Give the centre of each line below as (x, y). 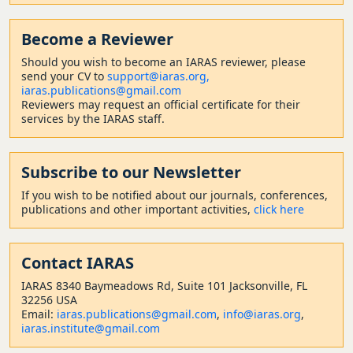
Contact (54, 262)
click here (279, 209)
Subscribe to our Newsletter (131, 172)
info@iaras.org (262, 314)
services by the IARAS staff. (93, 118)
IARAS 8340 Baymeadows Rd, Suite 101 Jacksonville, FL (164, 285)
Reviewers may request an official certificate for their (161, 104)
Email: (39, 314)
